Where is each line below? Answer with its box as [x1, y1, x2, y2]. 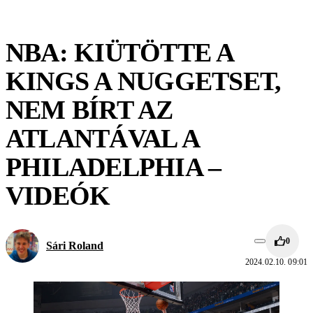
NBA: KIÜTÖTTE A [6, 38, 233, 67]
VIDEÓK [6, 181, 110, 210]
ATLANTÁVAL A [6, 124, 198, 153]
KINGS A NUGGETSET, [6, 66, 282, 96]
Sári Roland [46, 240, 103, 252]
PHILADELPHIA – [6, 152, 221, 182]
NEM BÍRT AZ [6, 95, 173, 124]
